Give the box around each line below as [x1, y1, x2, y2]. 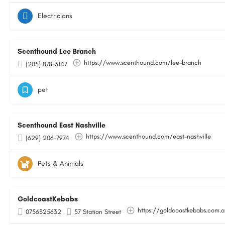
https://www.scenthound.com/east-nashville [86, 133, 211, 140]
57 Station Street [74, 208, 121, 215]
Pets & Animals [38, 159, 83, 168]
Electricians [38, 12, 72, 20]
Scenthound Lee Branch [18, 47, 96, 56]
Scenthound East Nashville [18, 121, 105, 130]
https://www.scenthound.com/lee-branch [84, 59, 201, 66]
